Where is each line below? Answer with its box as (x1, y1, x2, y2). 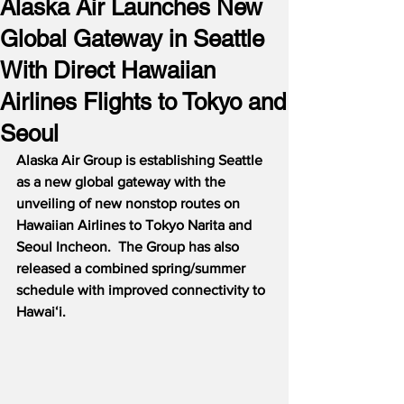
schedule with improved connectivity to (16, 282, 269, 298)
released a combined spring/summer (16, 261, 249, 276)
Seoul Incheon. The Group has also (16, 239, 243, 254)
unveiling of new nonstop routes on (16, 196, 243, 211)
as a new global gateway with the (16, 174, 229, 189)
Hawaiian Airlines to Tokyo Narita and (16, 217, 255, 233)
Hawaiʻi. (16, 304, 66, 319)
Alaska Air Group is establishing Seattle (16, 152, 266, 168)
